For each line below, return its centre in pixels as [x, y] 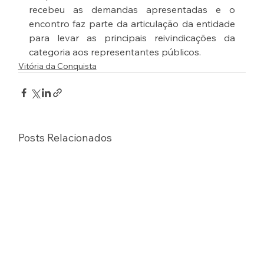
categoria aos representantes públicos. [115, 52]
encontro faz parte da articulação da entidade [132, 24]
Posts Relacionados [65, 138]
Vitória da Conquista [57, 66]
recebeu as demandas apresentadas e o [132, 10]
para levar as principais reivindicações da [132, 38]
